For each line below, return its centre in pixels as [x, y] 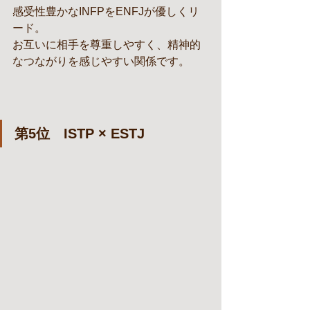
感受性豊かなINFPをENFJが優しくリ [106, 11]
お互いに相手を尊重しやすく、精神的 [107, 44]
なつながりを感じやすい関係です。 [101, 61]
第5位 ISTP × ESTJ [80, 133]
